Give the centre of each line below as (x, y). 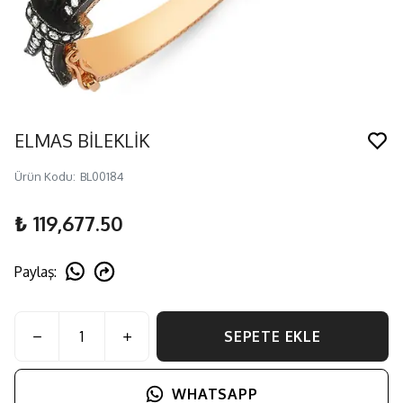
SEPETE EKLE (273, 336)
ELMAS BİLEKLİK (82, 140)
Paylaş (34, 271)
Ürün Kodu (44, 176)
